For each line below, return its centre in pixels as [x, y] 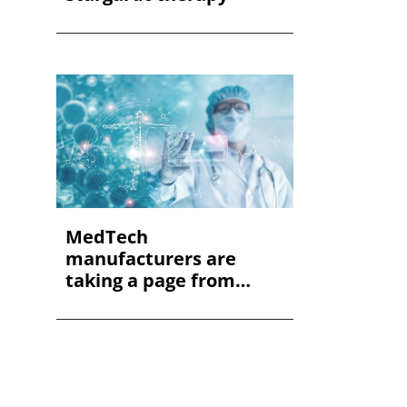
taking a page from [150, 280]
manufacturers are [150, 258]
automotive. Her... [147, 302]
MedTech [106, 236]
